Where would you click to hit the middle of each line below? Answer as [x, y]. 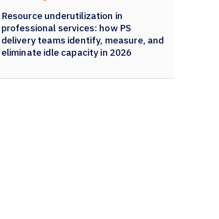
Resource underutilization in [62, 16]
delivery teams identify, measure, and [83, 40]
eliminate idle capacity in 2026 [66, 52]
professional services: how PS [66, 28]
